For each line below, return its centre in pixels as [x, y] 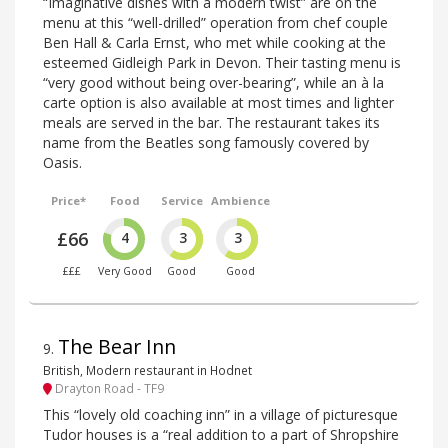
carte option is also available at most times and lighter [218, 103]
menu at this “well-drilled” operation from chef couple [215, 23]
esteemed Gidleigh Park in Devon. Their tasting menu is [222, 63]
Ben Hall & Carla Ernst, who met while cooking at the [214, 43]
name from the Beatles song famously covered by [206, 143]
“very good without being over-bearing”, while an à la [213, 83]
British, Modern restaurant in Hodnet [147, 369]
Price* [69, 201]
